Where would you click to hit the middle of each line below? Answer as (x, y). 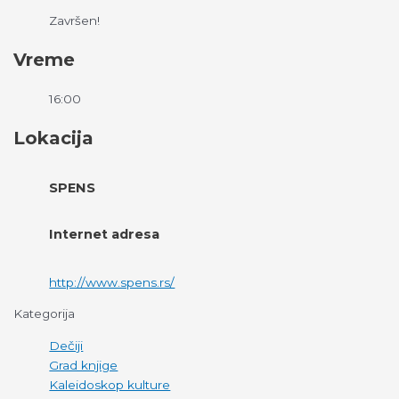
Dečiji (66, 346)
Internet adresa (105, 234)
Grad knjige (84, 365)
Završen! (75, 20)
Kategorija (45, 314)
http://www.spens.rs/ (112, 282)
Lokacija (54, 138)
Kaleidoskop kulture (110, 385)
